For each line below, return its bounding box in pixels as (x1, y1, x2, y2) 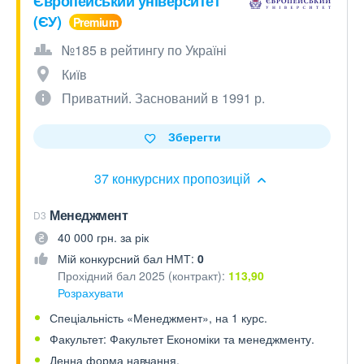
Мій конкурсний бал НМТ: (58, 250, 197, 266)
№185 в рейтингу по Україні (62, 41, 227, 59)
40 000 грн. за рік (58, 229, 149, 245)
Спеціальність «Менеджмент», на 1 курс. (50, 310, 267, 326)
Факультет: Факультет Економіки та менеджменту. (50, 331, 314, 347)
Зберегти (167, 128, 221, 145)
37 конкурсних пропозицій (94, 169, 253, 188)
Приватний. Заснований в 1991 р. (62, 89, 265, 107)
